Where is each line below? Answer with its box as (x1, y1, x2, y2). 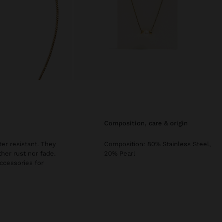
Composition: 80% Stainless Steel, (104, 140, 211, 148)
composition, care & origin (109, 119, 188, 127)
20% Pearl (104, 150, 135, 158)
